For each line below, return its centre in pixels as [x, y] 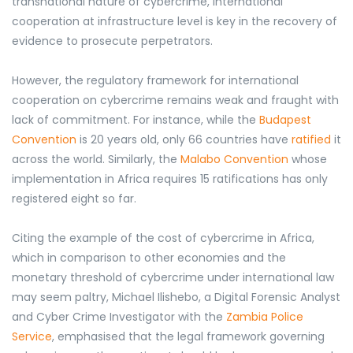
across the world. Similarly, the [96, 160]
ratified [311, 140]
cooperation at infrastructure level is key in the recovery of [175, 22]
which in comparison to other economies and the [149, 258]
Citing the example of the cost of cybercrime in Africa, [163, 238]
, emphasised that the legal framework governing [188, 337]
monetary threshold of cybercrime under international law [173, 278]
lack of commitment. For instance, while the [136, 120]
